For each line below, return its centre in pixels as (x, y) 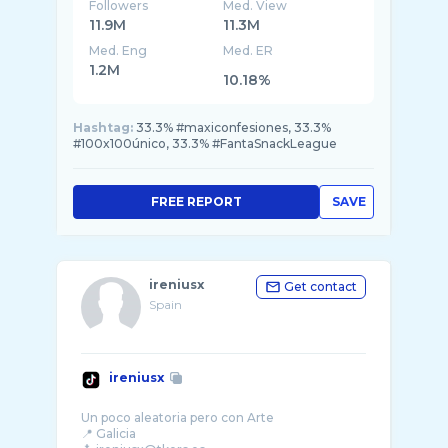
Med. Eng (118, 50)
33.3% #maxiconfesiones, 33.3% (233, 127)
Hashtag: (103, 127)
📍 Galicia (108, 433)
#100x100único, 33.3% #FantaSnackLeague (205, 143)
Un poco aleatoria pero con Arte (177, 417)
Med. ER (248, 50)
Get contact (320, 286)
